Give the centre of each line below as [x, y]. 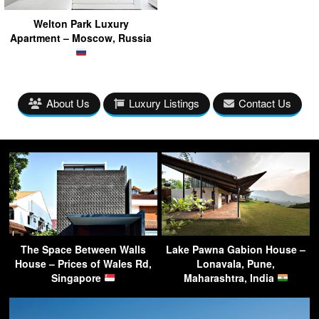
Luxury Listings [164, 103]
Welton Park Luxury [81, 23]
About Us [68, 103]
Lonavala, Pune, [236, 263]
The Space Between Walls [83, 249]
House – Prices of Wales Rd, [83, 263]
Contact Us [265, 103]
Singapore [78, 277]
